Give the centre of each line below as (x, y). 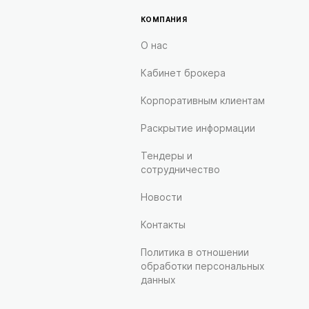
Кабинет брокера (183, 73)
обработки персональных (202, 266)
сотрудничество (180, 169)
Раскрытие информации (198, 128)
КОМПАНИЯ (164, 19)
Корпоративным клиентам (202, 100)
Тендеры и (166, 156)
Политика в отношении (195, 252)
